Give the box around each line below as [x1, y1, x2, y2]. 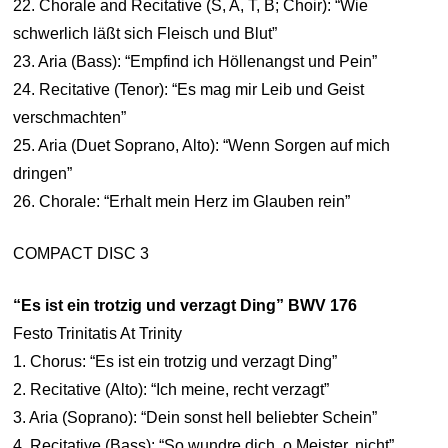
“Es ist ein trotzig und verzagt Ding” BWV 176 [13, 297, 358, 314]
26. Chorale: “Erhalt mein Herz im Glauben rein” [13, 193, 351, 210]
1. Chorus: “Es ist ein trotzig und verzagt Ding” [13, 353, 338, 370]
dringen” [13, 165, 73, 182]
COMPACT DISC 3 [13, 245, 150, 262]
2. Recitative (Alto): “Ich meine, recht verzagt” [13, 381, 330, 398]
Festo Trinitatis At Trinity [13, 325, 183, 342]
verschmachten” [13, 109, 127, 126]
